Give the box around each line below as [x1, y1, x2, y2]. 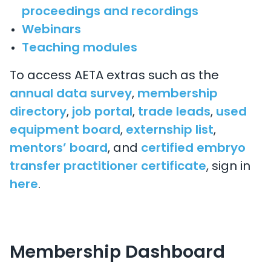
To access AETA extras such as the [10, 70, 219, 82]
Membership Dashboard [10, 244, 225, 262]
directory [10, 106, 67, 119]
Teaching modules [22, 42, 137, 54]
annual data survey [10, 88, 132, 100]
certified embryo [141, 143, 246, 155]
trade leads [138, 106, 211, 119]
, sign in [206, 161, 250, 173]
